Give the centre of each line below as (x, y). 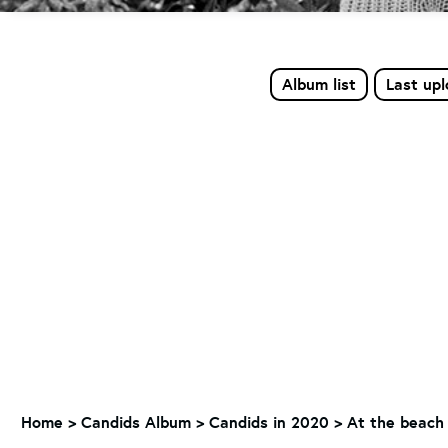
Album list (318, 84)
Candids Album (136, 422)
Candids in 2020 (269, 422)
